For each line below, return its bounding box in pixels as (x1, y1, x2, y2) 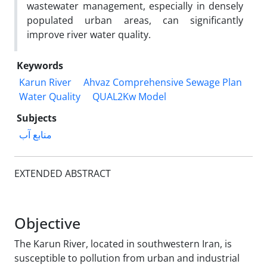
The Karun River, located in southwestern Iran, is (14, 237, 232, 250)
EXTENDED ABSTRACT (14, 166, 111, 180)
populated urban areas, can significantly (27, 13, 243, 27)
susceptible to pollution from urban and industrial (14, 251, 240, 265)
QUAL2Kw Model (92, 89, 166, 103)
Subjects (17, 111, 57, 125)
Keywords (17, 58, 63, 72)
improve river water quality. (27, 27, 151, 41)
